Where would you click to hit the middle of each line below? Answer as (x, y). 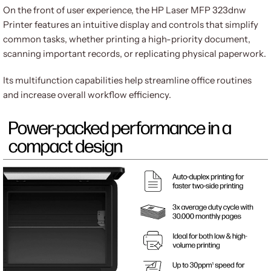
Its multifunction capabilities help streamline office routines (127, 80)
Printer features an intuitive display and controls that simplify (131, 24)
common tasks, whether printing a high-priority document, (127, 39)
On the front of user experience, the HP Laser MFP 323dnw (125, 10)
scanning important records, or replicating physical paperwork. (135, 53)
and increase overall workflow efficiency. (87, 94)
